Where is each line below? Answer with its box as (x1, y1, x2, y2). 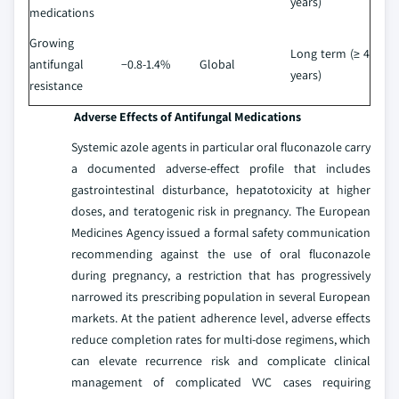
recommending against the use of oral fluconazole (71, 246, 370, 262)
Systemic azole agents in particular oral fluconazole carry (71, 139, 370, 155)
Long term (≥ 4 (290, 45, 370, 61)
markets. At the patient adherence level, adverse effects (71, 310, 370, 326)
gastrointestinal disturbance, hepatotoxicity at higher (71, 182, 370, 198)
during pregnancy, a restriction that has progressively (71, 267, 370, 283)
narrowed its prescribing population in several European (71, 289, 370, 305)
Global (199, 56, 235, 72)
